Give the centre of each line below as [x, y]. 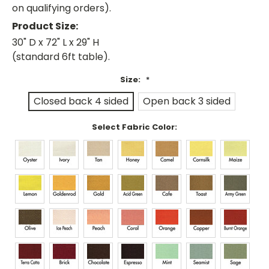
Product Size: [45, 26]
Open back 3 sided [187, 101]
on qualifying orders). [62, 8]
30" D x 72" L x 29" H [56, 43]
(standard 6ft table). [61, 57]
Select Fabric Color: [134, 127]
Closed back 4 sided [81, 101]
